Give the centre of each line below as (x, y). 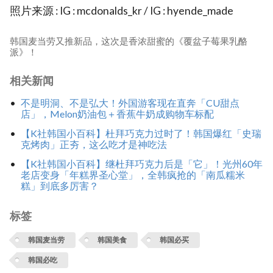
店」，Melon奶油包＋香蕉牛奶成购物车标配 (117, 114)
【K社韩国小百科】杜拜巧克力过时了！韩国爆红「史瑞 (141, 133)
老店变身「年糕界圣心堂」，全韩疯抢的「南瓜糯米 (133, 174)
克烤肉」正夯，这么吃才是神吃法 (94, 144)
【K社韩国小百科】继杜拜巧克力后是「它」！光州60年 (141, 163)
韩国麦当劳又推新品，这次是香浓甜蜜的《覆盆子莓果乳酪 (129, 41)
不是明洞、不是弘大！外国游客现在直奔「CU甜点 (130, 103)
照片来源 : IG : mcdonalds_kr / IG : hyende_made (122, 11)
